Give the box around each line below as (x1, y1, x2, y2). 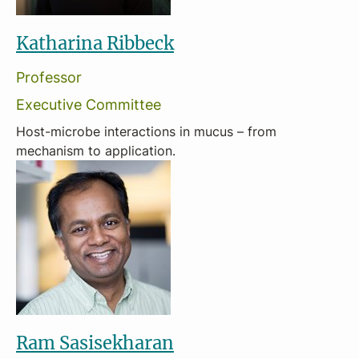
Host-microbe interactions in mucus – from (16, 123, 276, 140)
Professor (16, 67, 82, 87)
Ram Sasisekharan (16, 331, 174, 354)
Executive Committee (16, 94, 161, 115)
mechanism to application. (16, 142, 175, 159)
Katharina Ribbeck (16, 31, 174, 54)
